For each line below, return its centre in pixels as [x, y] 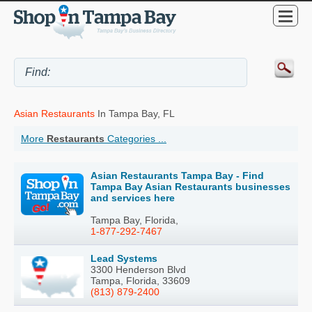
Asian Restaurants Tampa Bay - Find [177, 176]
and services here [133, 198]
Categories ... [135, 139]
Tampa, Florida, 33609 [140, 281]
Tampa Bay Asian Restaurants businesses [190, 187]
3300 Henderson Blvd [138, 270]
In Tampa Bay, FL [135, 114]
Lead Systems [124, 259]
